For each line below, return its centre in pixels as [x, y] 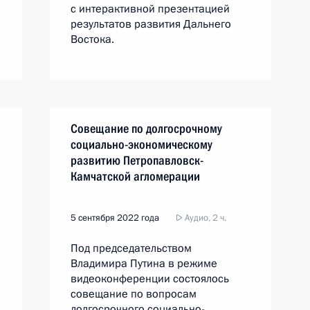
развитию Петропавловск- [137, 160]
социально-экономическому [142, 144]
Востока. [92, 39]
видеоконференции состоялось [150, 279]
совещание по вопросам [134, 294]
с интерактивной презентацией [150, 9]
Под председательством [131, 248]
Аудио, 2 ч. [204, 218]
